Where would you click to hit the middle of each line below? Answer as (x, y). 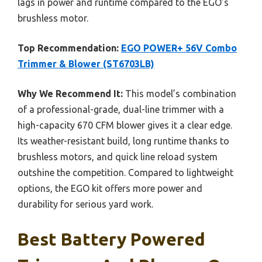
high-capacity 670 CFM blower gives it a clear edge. (125, 125)
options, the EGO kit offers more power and (110, 189)
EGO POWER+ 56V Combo (179, 48)
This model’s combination (180, 94)
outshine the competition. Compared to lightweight (125, 173)
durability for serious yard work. (85, 204)
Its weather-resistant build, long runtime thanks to (123, 141)
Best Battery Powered (111, 239)
